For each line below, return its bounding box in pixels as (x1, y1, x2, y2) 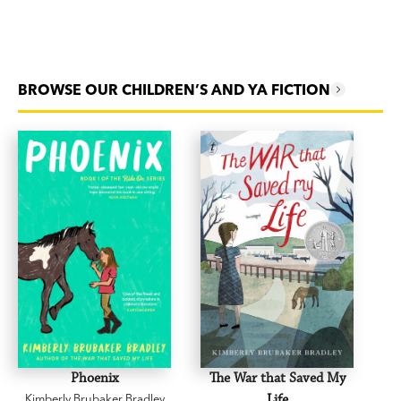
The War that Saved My (209, 370, 346, 388)
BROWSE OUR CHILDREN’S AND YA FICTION (18, 81, 330, 98)
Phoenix (70, 370, 119, 388)
